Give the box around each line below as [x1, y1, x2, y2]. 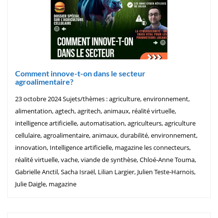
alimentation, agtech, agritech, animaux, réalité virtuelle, [15, 106, 176, 115]
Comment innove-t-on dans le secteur [15, 68, 145, 78]
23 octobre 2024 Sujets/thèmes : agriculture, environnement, [15, 94, 190, 103]
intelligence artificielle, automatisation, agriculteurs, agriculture [15, 118, 196, 127]
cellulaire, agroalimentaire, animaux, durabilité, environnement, [15, 130, 198, 140]
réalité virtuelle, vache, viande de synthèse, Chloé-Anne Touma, [15, 155, 196, 164]
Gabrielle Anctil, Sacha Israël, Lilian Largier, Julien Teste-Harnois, [15, 167, 196, 176]
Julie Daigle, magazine [15, 179, 79, 188]
